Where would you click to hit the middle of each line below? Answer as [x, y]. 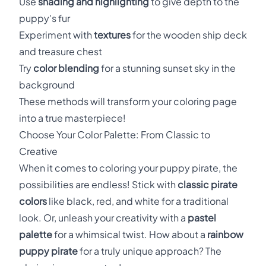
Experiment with [56, 35]
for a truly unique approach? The [150, 251]
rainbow [225, 234]
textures [112, 35]
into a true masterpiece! [72, 118]
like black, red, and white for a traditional [138, 201]
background [47, 85]
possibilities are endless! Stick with [98, 184]
